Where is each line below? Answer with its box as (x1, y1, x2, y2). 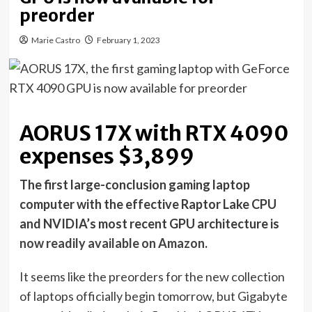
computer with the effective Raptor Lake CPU (19, 196, 276, 212)
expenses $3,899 (19, 143, 194, 169)
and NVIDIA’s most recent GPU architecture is (19, 216, 279, 231)
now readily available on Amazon (19, 235, 205, 251)
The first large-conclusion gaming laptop (19, 177, 250, 192)
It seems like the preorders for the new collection (19, 269, 285, 284)
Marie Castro (31, 35, 80, 45)
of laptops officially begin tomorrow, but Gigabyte (19, 288, 288, 304)
